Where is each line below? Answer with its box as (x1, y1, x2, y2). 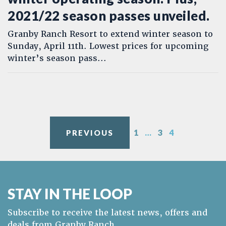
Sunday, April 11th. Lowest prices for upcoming (8, 41, 208, 51)
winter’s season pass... (8, 53, 106, 64)
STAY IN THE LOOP (8, 185, 132, 202)
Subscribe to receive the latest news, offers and (8, 207, 207, 218)
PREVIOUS (66, 128, 114, 137)
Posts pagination (7, 116, 116, 133)
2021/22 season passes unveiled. (8, 8, 210, 24)
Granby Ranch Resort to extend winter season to (8, 29, 213, 39)
